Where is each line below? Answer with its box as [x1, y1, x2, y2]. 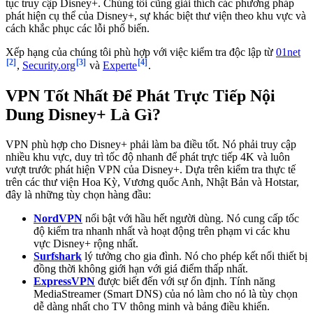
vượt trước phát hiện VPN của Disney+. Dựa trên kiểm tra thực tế [6, 163, 296, 175]
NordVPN [34, 212, 82, 224]
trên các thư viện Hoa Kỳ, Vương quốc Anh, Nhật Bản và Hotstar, [6, 175, 299, 188]
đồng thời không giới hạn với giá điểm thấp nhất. [34, 262, 248, 275]
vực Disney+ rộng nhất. [34, 237, 138, 249]
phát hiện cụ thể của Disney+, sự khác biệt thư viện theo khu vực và [6, 10, 306, 22]
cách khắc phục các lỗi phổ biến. [6, 22, 150, 35]
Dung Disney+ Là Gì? [6, 105, 161, 124]
